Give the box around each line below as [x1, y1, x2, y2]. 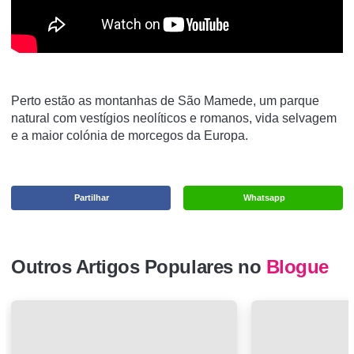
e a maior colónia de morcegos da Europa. [11, 129, 248, 142]
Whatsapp [243, 193, 286, 202]
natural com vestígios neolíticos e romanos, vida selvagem [11, 111, 337, 125]
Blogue [265, 257, 329, 277]
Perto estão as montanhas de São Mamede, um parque [11, 94, 319, 107]
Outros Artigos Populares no [11, 257, 266, 277]
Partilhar [74, 193, 110, 202]
